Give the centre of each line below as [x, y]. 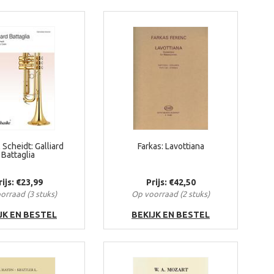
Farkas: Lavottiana [171, 146]
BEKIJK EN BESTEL [171, 215]
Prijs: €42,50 [171, 182]
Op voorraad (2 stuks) [171, 194]
